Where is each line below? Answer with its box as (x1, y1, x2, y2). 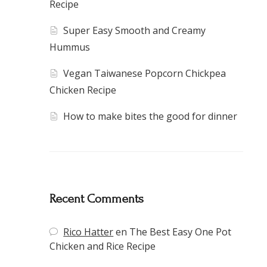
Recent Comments (49, 192, 144, 206)
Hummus (49, 41, 90, 54)
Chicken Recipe (49, 83, 116, 97)
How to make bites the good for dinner (63, 110, 238, 123)
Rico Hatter (63, 225, 114, 239)
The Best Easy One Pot (129, 225, 232, 239)
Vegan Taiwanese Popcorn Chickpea (63, 67, 226, 80)
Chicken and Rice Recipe (49, 240, 156, 253)
